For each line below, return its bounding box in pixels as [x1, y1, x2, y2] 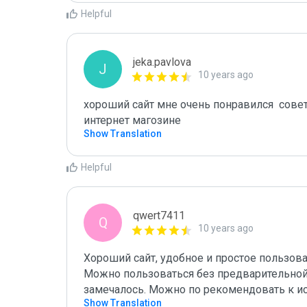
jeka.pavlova [133, 56, 191, 69]
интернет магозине [84, 114, 181, 127]
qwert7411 [133, 209, 185, 222]
